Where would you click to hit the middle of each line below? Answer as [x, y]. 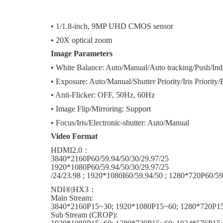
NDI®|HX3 [70, 189]
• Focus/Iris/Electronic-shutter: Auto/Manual [120, 122]
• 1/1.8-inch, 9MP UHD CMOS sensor [112, 26]
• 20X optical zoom [81, 40]
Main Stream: [72, 198]
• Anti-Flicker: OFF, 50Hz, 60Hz [103, 95]
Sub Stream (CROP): [84, 215]
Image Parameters [82, 54]
